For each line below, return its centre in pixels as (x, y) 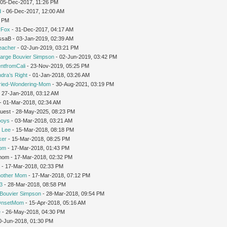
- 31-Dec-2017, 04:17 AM (42, 29)
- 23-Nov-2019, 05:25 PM (58, 66)
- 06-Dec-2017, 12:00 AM (33, 11)
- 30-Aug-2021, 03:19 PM (83, 84)
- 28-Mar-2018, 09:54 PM (73, 193)
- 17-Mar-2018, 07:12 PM (59, 175)
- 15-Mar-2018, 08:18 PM (43, 129)
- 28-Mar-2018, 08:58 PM (34, 184)
